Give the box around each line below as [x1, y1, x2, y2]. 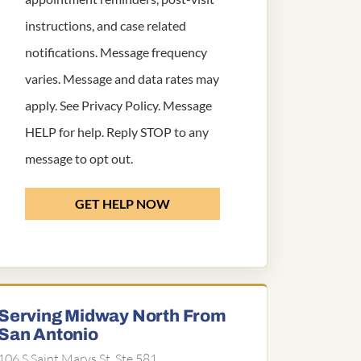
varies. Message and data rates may [25, 71, 219, 86]
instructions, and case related [25, 18, 186, 33]
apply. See [25, 98, 81, 113]
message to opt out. [25, 151, 133, 166]
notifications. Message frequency [25, 44, 207, 60]
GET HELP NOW [75, 196, 170, 211]
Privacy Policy [81, 98, 158, 113]
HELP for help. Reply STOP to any [25, 124, 209, 139]
